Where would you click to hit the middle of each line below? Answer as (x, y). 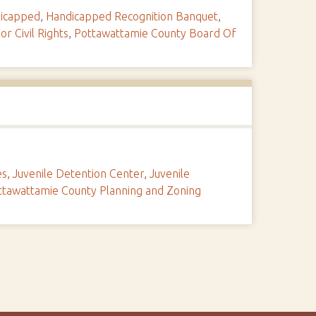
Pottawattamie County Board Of (156, 33)
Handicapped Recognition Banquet (132, 16)
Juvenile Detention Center (79, 174)
